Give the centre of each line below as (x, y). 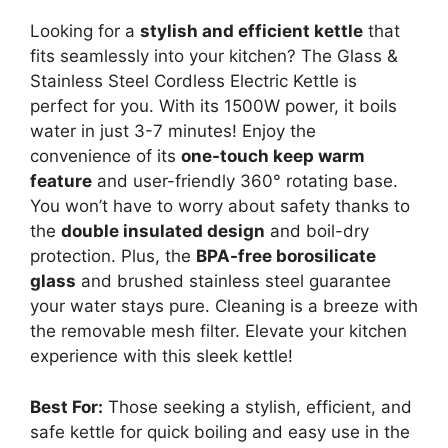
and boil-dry (317, 231)
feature (61, 181)
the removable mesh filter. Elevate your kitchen (218, 331)
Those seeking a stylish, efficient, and (257, 406)
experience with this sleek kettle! (161, 356)
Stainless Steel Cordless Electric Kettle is (193, 81)
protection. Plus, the (113, 256)
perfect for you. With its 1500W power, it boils (213, 106)
